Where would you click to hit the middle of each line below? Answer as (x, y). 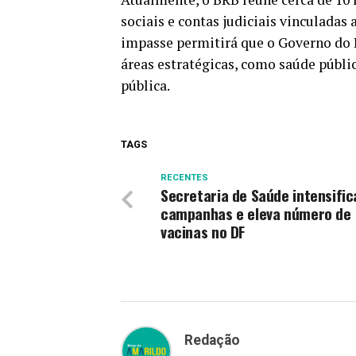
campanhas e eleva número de (256, 213)
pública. (145, 85)
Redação (212, 340)
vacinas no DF (203, 232)
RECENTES (184, 178)
